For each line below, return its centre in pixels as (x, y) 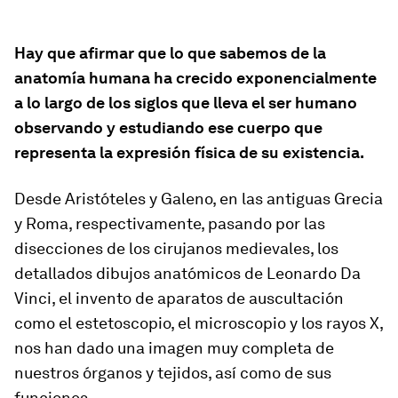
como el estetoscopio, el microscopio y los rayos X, (199, 323)
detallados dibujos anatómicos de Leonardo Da (187, 273)
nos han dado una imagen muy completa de (174, 348)
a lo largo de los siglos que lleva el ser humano (186, 103)
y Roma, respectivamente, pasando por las (170, 223)
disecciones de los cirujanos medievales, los (176, 248)
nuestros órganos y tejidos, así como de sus (173, 373)
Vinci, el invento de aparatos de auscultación (179, 298)
